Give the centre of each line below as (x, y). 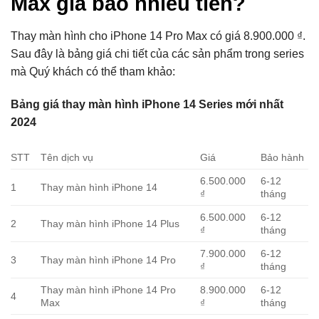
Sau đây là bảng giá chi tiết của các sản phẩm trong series (157, 54)
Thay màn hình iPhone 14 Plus (110, 223)
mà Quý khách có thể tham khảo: (93, 72)
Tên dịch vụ (67, 157)
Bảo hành (283, 157)
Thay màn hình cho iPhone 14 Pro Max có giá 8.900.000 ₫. (158, 36)
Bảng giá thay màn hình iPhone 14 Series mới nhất (147, 104)
